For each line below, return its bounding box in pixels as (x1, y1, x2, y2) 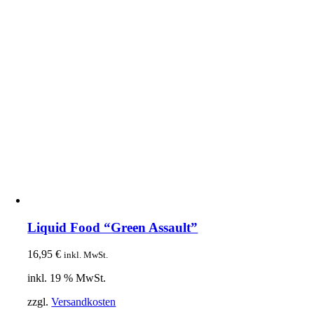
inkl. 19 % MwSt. (27, 272, 107, 285)
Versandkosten (51, 296, 116, 308)
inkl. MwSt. (64, 250, 109, 261)
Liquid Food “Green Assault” (27, 219, 198, 235)
